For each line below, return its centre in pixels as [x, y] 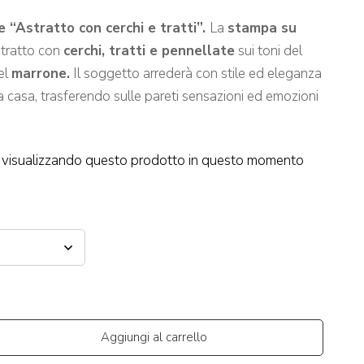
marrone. [41, 74]
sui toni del [269, 51]
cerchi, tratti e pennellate [149, 51]
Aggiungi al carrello [154, 337]
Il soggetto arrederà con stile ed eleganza [196, 74]
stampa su [262, 28]
